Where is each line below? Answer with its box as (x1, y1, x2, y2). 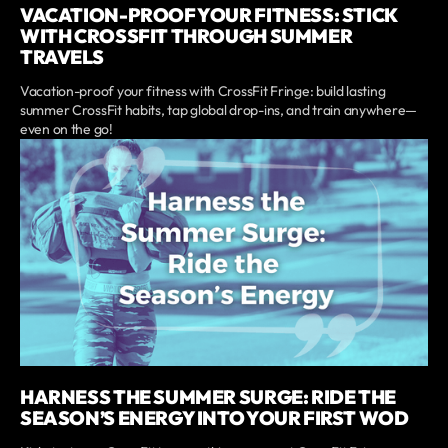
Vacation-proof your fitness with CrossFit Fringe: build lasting (20, 81, 386, 100)
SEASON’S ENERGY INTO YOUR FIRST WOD (20, 406, 409, 431)
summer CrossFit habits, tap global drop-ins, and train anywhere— (20, 100, 418, 119)
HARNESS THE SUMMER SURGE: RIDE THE (20, 385, 396, 410)
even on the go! (20, 119, 113, 138)
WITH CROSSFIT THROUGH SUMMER (20, 23, 353, 48)
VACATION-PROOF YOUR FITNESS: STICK (20, 2, 397, 27)
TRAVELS (20, 44, 104, 69)
